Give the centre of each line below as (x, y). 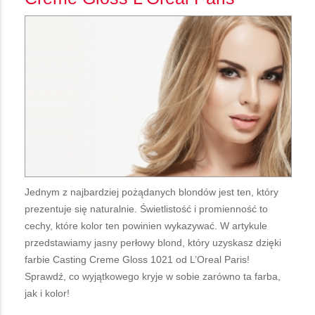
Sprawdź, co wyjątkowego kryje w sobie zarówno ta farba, (153, 276)
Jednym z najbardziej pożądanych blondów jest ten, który (152, 192)
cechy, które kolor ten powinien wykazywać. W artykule (146, 225)
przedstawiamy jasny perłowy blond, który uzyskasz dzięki (153, 242)
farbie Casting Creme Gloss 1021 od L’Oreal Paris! (137, 259)
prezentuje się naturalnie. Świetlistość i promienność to (146, 208)
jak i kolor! (47, 293)
